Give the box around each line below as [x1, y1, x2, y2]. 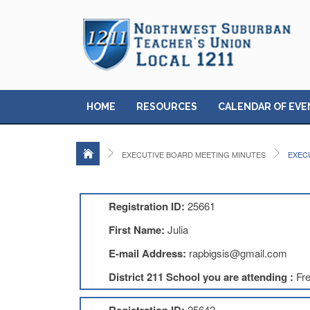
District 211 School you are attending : [108, 269, 296, 284]
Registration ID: [108, 199, 185, 214]
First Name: [108, 222, 165, 237]
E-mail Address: [108, 246, 186, 261]
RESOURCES [136, 101, 197, 112]
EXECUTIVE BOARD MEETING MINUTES [121, 149, 266, 160]
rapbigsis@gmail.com [188, 246, 287, 260]
